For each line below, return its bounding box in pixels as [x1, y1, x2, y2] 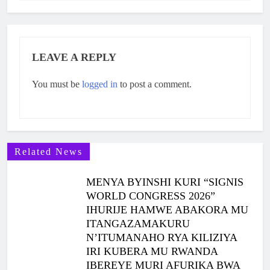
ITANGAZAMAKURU [86, 217, 190, 230]
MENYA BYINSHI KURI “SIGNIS [86, 175, 243, 188]
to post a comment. [118, 78, 192, 89]
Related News [14, 146, 83, 157]
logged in [82, 78, 118, 89]
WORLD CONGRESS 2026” [86, 189, 215, 202]
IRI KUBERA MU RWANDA [86, 245, 218, 257]
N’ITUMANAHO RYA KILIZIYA [86, 231, 237, 243]
